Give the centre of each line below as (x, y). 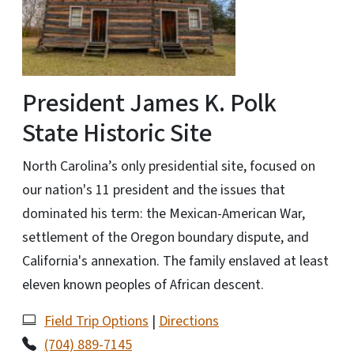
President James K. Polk (149, 103)
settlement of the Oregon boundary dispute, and (166, 237)
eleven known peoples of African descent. (145, 284)
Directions (189, 321)
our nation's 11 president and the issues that (154, 190)
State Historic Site (117, 133)
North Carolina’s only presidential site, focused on (169, 166)
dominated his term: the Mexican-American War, (164, 213)
